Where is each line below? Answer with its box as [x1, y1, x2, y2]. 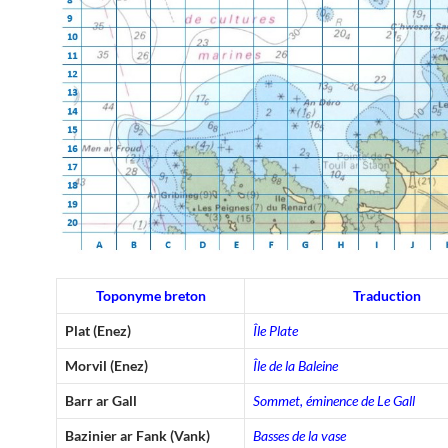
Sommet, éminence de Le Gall [253, 391, 415, 409]
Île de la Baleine [253, 356, 338, 374]
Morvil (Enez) [65, 356, 148, 374]
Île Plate [253, 321, 298, 339]
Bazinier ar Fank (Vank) [65, 426, 210, 444]
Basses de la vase [253, 426, 346, 444]
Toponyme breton [95, 286, 206, 304]
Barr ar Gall [65, 391, 137, 409]
